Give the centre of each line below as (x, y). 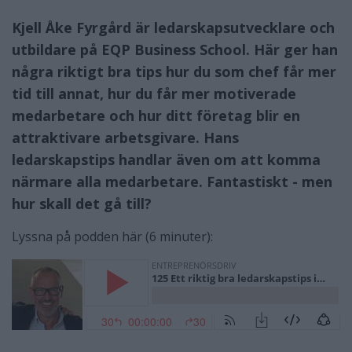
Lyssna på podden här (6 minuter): (112, 236)
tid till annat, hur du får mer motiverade (154, 93)
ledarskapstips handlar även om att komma (166, 159)
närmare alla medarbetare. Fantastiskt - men (172, 181)
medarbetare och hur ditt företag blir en (156, 115)
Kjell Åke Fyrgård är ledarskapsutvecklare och (173, 27)
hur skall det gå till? (82, 203)
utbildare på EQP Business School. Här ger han (175, 49)
